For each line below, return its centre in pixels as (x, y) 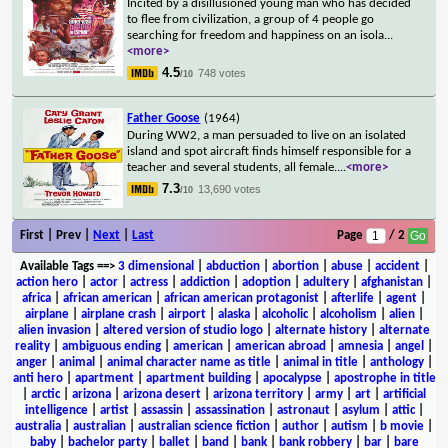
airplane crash (118, 314)
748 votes (222, 72)
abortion (295, 266)
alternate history (321, 330)
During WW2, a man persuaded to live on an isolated (267, 135)
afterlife (352, 298)
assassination (229, 410)
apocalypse (292, 378)
